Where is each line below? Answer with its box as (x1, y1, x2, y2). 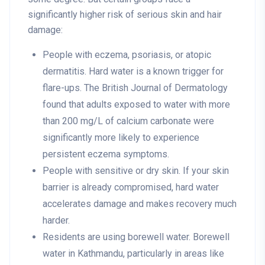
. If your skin (179, 165, 229, 177)
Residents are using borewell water (43, 231, 189, 243)
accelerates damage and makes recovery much (43, 198, 237, 210)
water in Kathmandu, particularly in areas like (43, 248, 224, 260)
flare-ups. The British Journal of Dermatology (43, 82, 228, 94)
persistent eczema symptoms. (43, 148, 169, 160)
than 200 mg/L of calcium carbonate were (43, 115, 214, 127)
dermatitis (43, 66, 85, 77)
